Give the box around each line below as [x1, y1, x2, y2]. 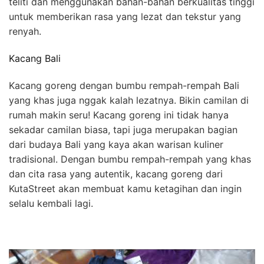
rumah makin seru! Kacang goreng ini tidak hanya [9, 109, 229, 121]
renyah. [9, 25, 41, 37]
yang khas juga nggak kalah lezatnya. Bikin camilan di [9, 94, 249, 107]
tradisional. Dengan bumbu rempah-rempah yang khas [9, 153, 251, 166]
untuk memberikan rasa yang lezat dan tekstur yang [9, 10, 241, 22]
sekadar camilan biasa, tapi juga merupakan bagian [9, 124, 237, 136]
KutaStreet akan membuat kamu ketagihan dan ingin [9, 183, 242, 195]
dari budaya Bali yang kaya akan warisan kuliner [9, 138, 223, 151]
